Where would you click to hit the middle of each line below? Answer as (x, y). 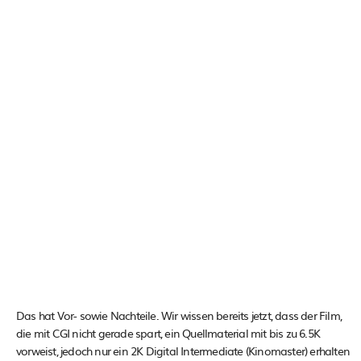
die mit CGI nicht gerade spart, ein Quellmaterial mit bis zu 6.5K (168, 332)
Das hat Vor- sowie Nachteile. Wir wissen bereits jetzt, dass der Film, (179, 315)
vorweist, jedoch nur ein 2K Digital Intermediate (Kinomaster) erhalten (183, 350)
